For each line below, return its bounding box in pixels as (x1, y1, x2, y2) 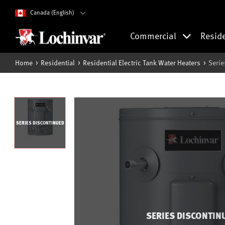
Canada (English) (29, 8, 76, 16)
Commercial (130, 29, 178, 42)
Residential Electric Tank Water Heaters (83, 58, 200, 67)
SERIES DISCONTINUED (16, 119, 64, 126)
